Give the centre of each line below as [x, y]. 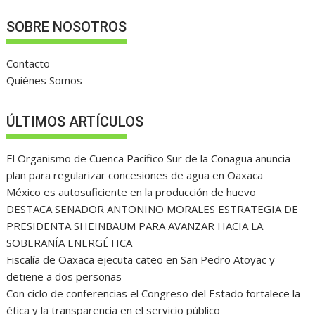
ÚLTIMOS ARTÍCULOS [75, 121]
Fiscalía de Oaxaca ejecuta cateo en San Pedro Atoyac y [141, 259]
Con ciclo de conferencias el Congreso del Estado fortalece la [154, 293]
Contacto [28, 64]
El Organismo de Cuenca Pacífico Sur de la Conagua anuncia [149, 158]
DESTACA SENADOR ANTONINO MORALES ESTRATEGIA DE [153, 208]
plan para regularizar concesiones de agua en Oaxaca [135, 175]
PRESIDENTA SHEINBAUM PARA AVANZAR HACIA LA [135, 225]
